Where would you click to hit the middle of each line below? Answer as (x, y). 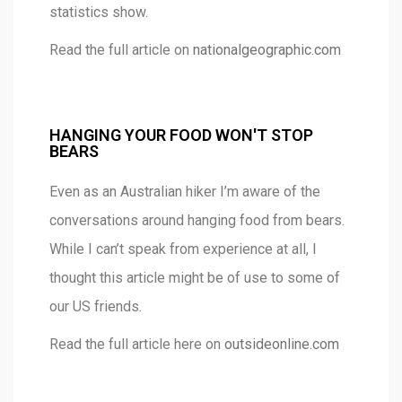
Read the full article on (121, 50)
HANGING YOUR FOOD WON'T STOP (181, 135)
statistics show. (99, 13)
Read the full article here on (137, 345)
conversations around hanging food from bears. (197, 221)
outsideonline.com (282, 345)
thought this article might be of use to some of (195, 278)
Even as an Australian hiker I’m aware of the (185, 192)
